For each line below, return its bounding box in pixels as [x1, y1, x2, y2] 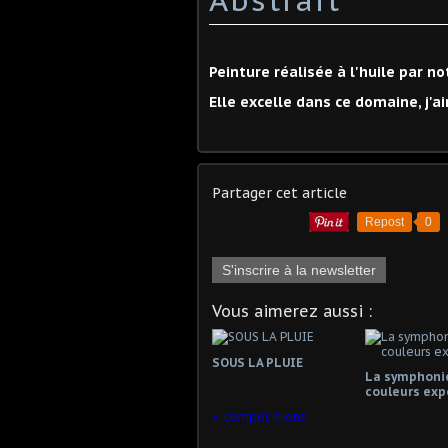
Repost [365, 214, 404, 229]
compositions [224, 408, 306, 424]
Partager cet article [212, 183, 347, 202]
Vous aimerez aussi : [212, 300, 372, 321]
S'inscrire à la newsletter [222, 261, 376, 278]
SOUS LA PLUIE [212, 354, 303, 370]
